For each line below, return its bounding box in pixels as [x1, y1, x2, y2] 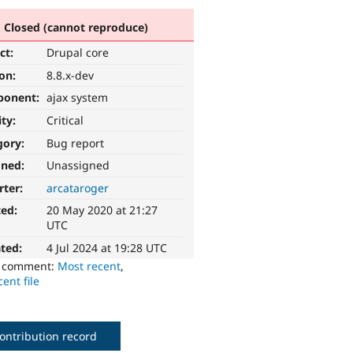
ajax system [46, 90, 109, 106]
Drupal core [46, 45, 110, 61]
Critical [46, 113, 84, 128]
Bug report [46, 135, 105, 150]
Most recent [58, 258, 121, 274]
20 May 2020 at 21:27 [46, 203, 158, 218]
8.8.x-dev [46, 67, 95, 83]
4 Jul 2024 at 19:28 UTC [46, 240, 168, 256]
